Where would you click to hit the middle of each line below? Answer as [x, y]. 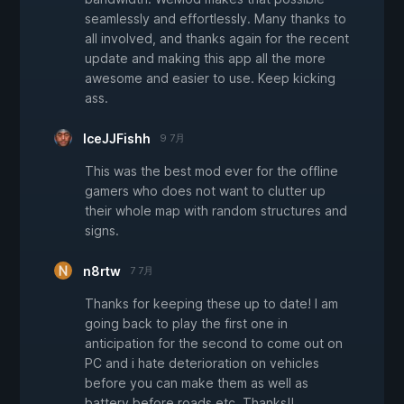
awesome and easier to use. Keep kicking [210, 78]
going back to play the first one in [186, 324]
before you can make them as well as [197, 383]
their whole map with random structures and [216, 211]
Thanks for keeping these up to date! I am [211, 304]
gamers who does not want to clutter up [205, 191]
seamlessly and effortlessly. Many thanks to [216, 19]
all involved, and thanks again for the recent [217, 39]
